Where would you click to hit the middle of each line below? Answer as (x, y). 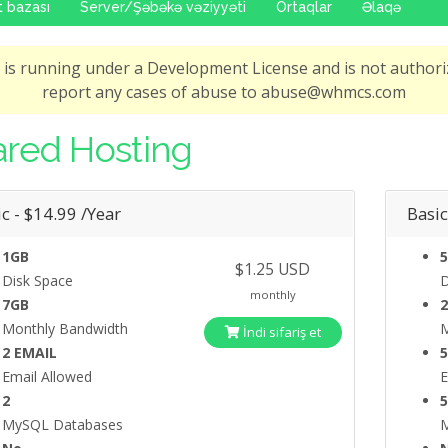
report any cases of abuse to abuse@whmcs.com (224, 92)
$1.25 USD (273, 269)
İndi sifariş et (280, 332)
